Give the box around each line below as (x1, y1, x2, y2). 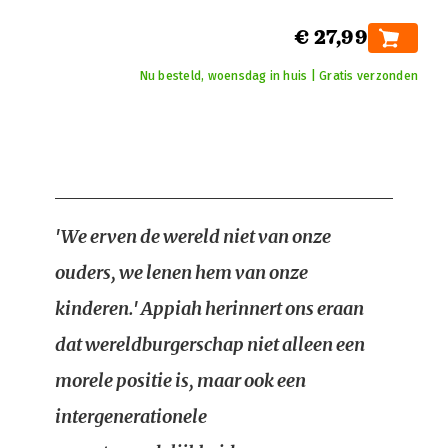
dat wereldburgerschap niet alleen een (55, 333, 365, 356)
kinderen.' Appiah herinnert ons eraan (55, 297, 364, 320)
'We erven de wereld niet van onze (55, 225, 331, 248)
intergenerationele (55, 405, 207, 428)
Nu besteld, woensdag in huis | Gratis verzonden (139, 69, 418, 83)
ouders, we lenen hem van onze (55, 261, 308, 284)
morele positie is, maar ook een (55, 369, 306, 392)
